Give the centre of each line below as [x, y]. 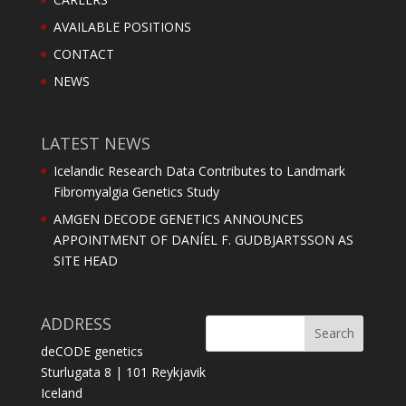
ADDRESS [76, 323]
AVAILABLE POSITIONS [122, 27]
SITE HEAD [85, 261]
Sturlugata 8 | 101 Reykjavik [123, 372]
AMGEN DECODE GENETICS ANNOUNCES [178, 219]
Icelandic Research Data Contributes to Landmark [199, 171]
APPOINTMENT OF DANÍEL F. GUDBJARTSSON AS [203, 240]
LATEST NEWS [95, 144]
